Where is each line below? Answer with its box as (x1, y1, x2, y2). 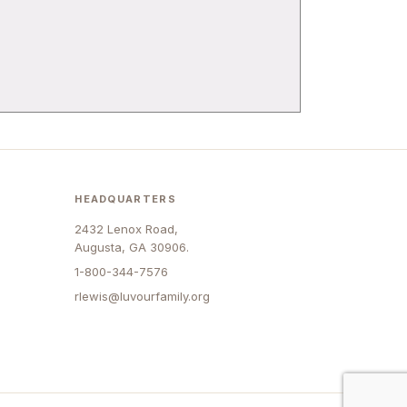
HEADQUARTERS (74, 193, 177, 205)
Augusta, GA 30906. (74, 240, 190, 254)
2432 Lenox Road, (74, 222, 179, 236)
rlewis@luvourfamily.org (74, 289, 211, 303)
